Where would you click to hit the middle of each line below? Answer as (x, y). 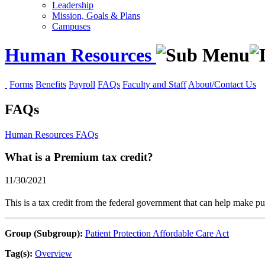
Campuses (71, 26)
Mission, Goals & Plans (96, 16)
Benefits (51, 84)
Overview (54, 254)
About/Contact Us (222, 84)
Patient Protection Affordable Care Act (157, 234)
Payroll (82, 84)
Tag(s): (19, 254)
